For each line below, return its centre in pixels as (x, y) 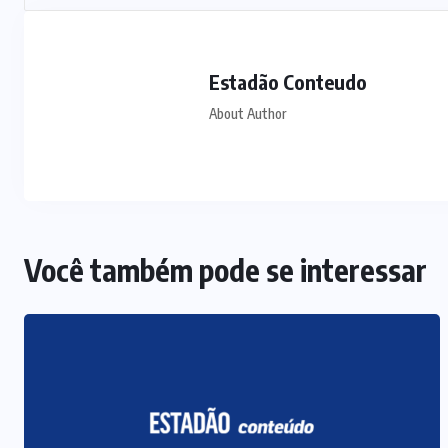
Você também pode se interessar (225, 269)
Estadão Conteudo (288, 81)
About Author (247, 113)
